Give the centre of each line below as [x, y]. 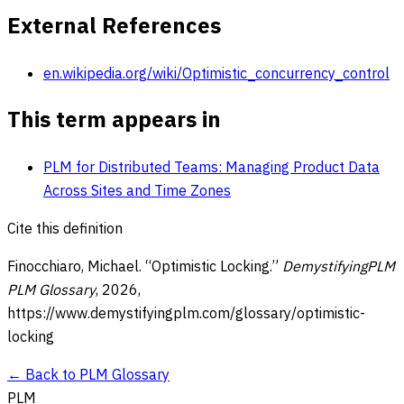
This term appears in [114, 119]
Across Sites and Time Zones [137, 191]
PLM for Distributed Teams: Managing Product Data [211, 167]
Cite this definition [65, 229]
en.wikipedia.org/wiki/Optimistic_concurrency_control [216, 73]
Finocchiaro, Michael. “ [79, 266]
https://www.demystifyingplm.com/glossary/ [152, 313]
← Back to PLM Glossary [88, 375]
